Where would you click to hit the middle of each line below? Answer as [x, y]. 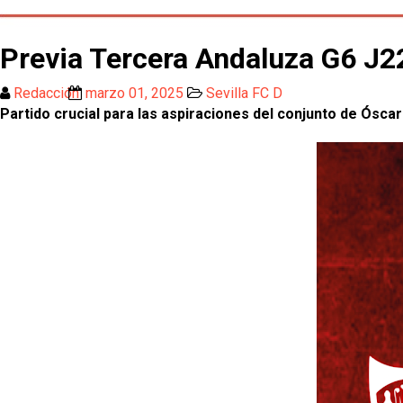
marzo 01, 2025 [134, 93]
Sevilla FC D [244, 93]
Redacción [48, 93]
